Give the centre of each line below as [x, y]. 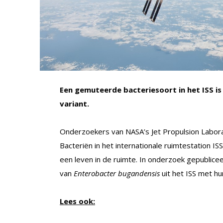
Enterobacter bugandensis [117, 173]
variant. [74, 103]
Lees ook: [77, 201]
